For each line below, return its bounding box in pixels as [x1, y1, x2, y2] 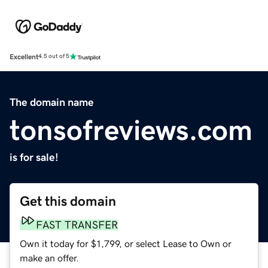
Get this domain [20, 194, 116, 208]
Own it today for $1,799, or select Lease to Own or [20, 238, 232, 248]
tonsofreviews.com [10, 115, 252, 144]
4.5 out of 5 [38, 53, 69, 60]
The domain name [10, 96, 94, 108]
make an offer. [20, 252, 79, 263]
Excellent [10, 53, 38, 60]
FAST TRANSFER [36, 219, 118, 230]
